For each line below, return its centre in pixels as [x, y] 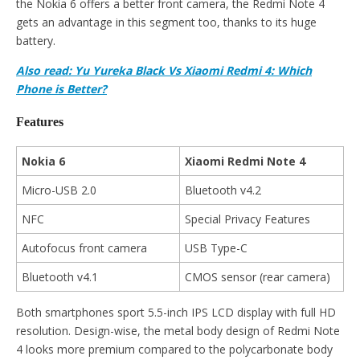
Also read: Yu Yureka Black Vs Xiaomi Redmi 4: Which [164, 70]
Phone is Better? [61, 88]
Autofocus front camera [84, 247]
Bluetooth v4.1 [60, 276]
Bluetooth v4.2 [223, 190]
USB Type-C [216, 247]
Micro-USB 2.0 [59, 190]
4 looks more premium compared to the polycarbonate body [174, 349]
